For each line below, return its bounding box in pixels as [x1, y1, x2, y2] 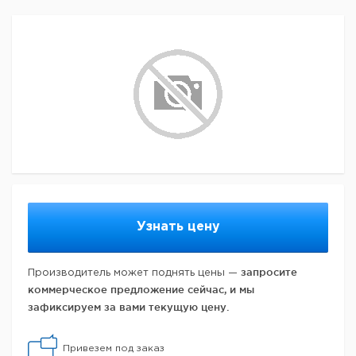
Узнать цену [136, 221, 220, 233]
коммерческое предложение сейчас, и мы [28, 284, 254, 295]
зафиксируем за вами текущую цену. [28, 301, 229, 312]
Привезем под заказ [63, 344, 164, 353]
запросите [241, 266, 297, 277]
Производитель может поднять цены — [28, 269, 241, 277]
